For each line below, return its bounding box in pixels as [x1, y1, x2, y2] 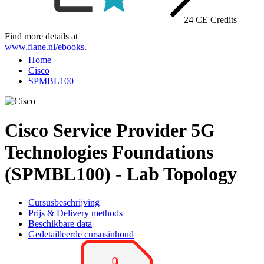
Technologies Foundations [5, 141, 213, 163]
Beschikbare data [28, 219, 92, 229]
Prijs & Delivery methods [28, 208, 123, 219]
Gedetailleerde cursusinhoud [28, 229, 134, 240]
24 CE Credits [181, 15, 237, 25]
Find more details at [5, 31, 80, 42]
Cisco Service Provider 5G [5, 119, 215, 141]
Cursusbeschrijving [28, 197, 100, 208]
